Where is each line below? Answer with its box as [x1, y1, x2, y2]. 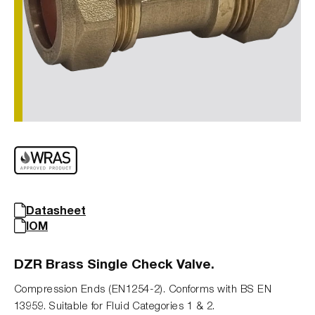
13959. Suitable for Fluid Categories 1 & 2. [14, 298, 215, 311]
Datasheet [26, 202, 86, 217]
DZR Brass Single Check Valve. [14, 255, 214, 271]
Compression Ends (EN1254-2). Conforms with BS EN [14, 281, 272, 295]
